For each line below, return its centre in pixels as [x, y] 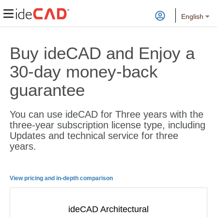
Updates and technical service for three [94, 136]
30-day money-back [84, 71]
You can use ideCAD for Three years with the [107, 114]
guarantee [47, 90]
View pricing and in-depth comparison [61, 178]
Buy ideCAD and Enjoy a [102, 53]
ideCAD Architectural [108, 209]
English [192, 16]
